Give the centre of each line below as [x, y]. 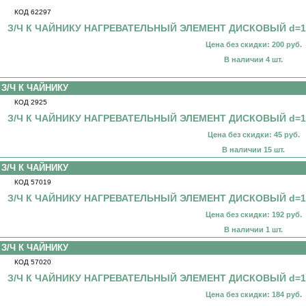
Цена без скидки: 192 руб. [253, 214]
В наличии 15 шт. [253, 150]
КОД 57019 [33, 182]
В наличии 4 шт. [253, 59]
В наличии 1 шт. [253, 229]
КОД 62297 [33, 12]
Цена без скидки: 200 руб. [253, 44]
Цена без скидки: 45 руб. [253, 135]
